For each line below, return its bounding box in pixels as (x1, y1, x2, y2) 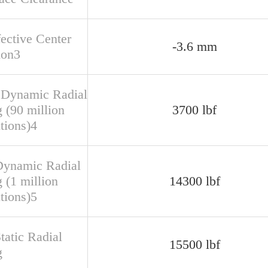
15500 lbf (169, 237, 220, 252)
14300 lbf (169, 173, 220, 188)
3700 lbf (172, 102, 217, 117)
